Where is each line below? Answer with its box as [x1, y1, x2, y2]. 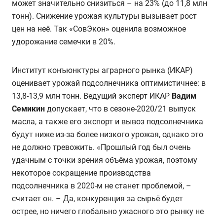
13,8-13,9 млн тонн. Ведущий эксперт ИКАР [12, 91, 172, 101]
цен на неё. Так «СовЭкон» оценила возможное [12, 24, 186, 34]
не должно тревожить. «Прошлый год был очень [12, 142, 191, 152]
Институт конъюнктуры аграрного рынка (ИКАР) [12, 65, 193, 75]
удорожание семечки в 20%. [12, 37, 115, 46]
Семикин [12, 104, 45, 113]
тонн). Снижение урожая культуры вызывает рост [12, 11, 197, 21]
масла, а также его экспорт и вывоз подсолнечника [12, 116, 203, 126]
